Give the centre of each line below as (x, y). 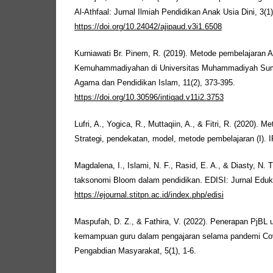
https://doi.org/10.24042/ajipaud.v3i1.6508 (148, 27)
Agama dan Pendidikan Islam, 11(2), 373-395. (155, 83)
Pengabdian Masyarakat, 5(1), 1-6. (135, 251)
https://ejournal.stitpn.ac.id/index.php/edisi (149, 195)
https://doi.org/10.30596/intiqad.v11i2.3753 (149, 98)
